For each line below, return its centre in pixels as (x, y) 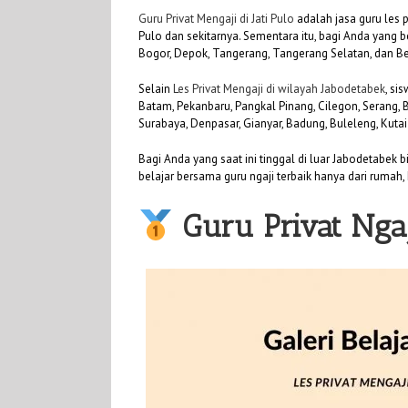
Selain (156, 88)
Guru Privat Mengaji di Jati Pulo (216, 18)
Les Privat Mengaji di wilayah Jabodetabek (279, 88)
